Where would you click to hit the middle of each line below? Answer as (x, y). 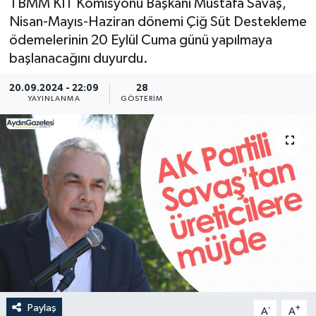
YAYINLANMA (54, 99)
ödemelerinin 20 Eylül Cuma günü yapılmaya (140, 40)
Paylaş (42, 308)
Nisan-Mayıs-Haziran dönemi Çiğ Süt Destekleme (158, 22)
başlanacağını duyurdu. (78, 58)
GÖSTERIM (142, 99)
